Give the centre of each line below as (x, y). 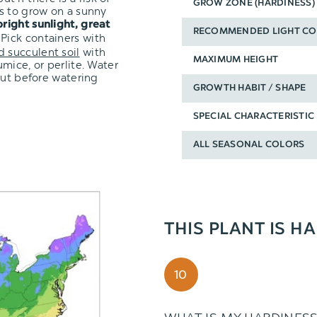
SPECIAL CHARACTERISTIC (254, 117)
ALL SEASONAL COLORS (249, 145)
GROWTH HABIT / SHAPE (249, 88)
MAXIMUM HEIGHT (236, 60)
